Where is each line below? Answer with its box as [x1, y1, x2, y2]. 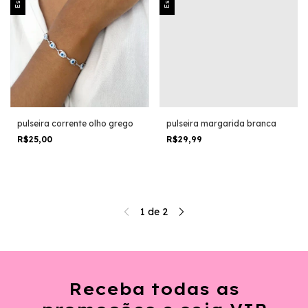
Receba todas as [69, 278, 239, 299]
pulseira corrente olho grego [17, 118, 133, 129]
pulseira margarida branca [166, 118, 276, 129]
